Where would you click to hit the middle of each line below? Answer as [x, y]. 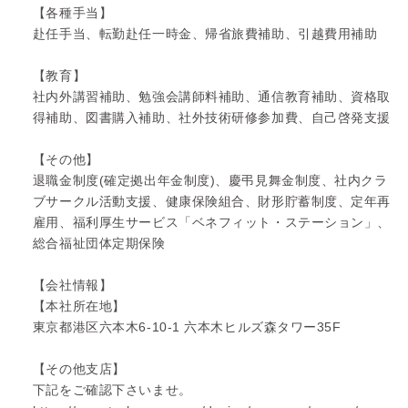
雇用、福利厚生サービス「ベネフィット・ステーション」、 [212, 222]
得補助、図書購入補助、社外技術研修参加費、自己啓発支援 [212, 117]
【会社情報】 [72, 285]
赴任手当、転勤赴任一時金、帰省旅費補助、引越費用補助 [205, 33]
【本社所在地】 [79, 306]
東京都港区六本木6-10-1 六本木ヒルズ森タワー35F [187, 326]
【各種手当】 [72, 12]
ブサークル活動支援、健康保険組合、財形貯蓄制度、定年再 [212, 201]
